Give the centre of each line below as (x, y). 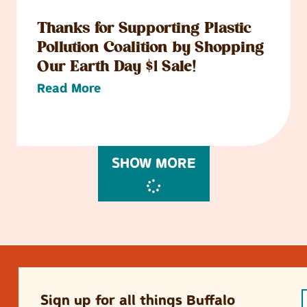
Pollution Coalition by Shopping (151, 49)
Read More (69, 88)
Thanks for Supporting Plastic (144, 29)
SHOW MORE (153, 163)
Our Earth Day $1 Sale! (117, 68)
